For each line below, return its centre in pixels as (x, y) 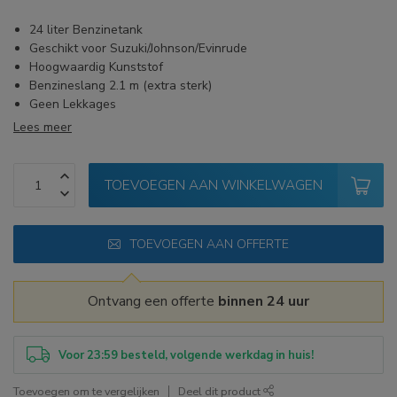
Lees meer (43, 128)
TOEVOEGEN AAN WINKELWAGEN (213, 185)
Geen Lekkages (73, 105)
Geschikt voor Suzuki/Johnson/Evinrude (138, 49)
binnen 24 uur (264, 302)
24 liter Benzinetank (86, 30)
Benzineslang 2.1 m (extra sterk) (121, 86)
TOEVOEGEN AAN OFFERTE (209, 245)
